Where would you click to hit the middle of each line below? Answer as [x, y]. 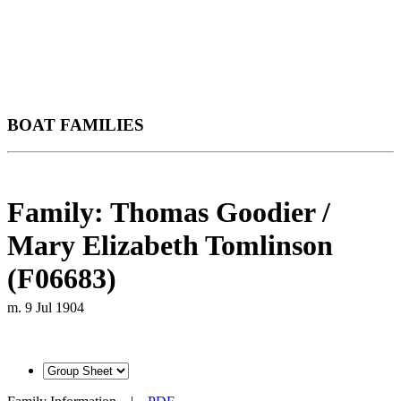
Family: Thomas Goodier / [169, 212]
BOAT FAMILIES [76, 124]
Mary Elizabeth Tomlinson [170, 245]
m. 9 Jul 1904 [46, 307]
